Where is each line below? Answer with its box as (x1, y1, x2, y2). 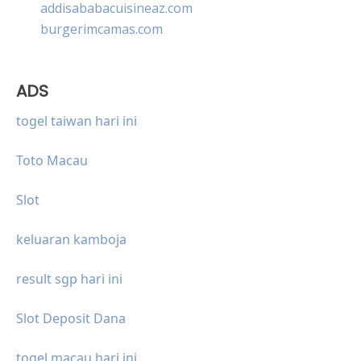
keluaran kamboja (16, 230, 127, 248)
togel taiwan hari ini (16, 111, 137, 130)
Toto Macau (16, 151, 88, 169)
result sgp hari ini (16, 269, 122, 288)
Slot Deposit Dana (16, 309, 126, 327)
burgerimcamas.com (40, 19, 163, 38)
